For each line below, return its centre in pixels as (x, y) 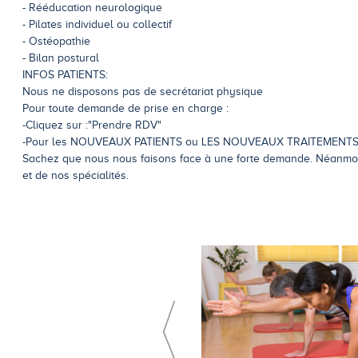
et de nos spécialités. (76, 176)
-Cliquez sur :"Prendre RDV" (92, 125)
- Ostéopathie (56, 42)
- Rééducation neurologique (92, 8)
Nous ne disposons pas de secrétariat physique (143, 92)
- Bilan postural (61, 58)
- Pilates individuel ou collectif (97, 25)
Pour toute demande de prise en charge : (125, 109)
